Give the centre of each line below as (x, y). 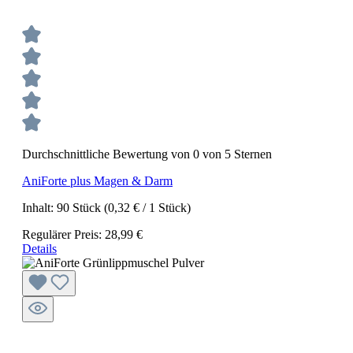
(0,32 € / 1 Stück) (147, 208)
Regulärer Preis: (63, 234)
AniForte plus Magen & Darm (97, 181)
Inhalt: (39, 208)
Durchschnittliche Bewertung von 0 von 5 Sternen (147, 154)
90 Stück (80, 208)
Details (39, 249)
